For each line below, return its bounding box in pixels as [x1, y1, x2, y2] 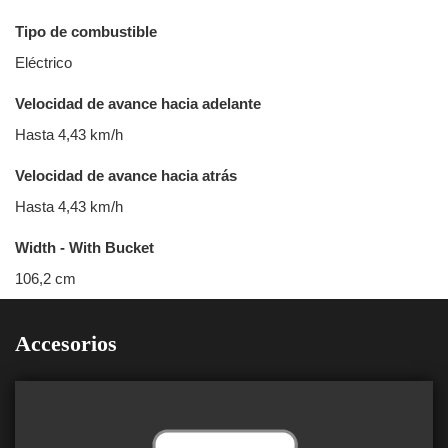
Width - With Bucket [15, 239, 154, 256]
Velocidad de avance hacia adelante [15, 95, 261, 112]
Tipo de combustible [15, 23, 157, 40]
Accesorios [15, 331, 117, 356]
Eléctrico [15, 54, 72, 71]
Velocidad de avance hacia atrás [15, 167, 237, 184]
